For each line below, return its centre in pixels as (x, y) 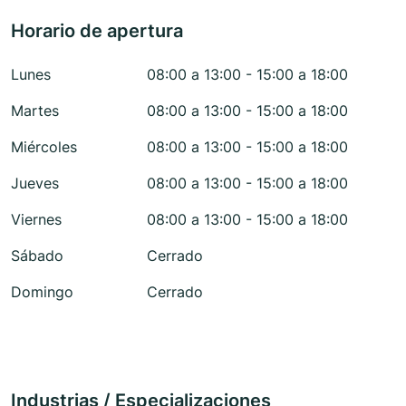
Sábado (37, 256)
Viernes (36, 220)
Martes (35, 111)
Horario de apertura (97, 31)
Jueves (35, 184)
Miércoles (44, 147)
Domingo (42, 292)
